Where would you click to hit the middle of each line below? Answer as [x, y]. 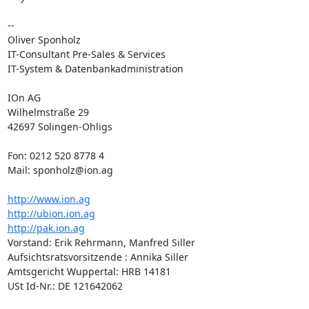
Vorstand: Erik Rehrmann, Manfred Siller [101, 242]
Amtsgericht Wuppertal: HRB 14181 [89, 271]
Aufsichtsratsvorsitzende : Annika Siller [98, 257]
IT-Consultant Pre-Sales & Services [86, 54]
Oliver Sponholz [44, 40]
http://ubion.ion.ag [51, 213]
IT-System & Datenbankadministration [95, 69]
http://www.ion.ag [49, 199]
